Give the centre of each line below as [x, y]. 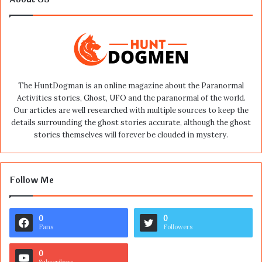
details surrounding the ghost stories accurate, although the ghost [131, 123]
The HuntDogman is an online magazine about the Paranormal [131, 86]
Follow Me [32, 181]
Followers [178, 227]
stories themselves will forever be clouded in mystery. [131, 135]
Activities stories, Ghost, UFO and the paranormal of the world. [131, 98]
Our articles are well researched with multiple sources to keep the [131, 111]
